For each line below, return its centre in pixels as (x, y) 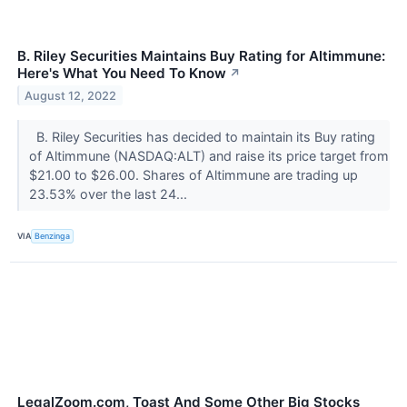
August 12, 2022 (71, 95)
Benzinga (53, 236)
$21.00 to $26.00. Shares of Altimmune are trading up (193, 174)
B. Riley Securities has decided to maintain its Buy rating (202, 136)
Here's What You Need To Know (122, 73)
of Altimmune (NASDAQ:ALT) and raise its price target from (208, 155)
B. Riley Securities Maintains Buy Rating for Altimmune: (201, 55)
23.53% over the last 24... (109, 194)
